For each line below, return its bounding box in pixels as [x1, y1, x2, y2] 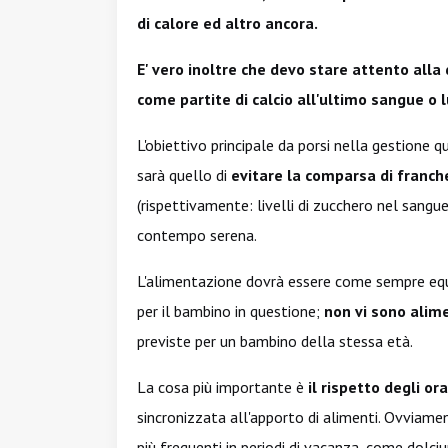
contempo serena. [137, 225, 257, 245]
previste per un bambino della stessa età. [137, 331, 413, 351]
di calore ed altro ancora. [137, 13, 318, 33]
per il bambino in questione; [137, 301, 324, 321]
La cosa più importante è [137, 377, 304, 397]
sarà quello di [137, 165, 231, 185]
